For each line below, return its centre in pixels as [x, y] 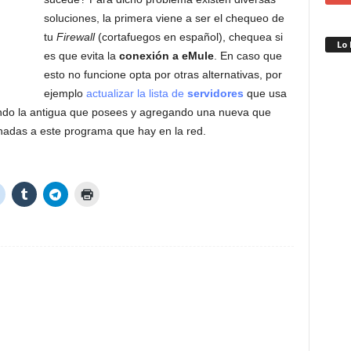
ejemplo [65, 93]
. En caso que [248, 56]
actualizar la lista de [136, 93]
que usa [265, 93]
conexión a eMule [166, 56]
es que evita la [81, 56]
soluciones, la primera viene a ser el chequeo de [164, 18]
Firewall [75, 37]
